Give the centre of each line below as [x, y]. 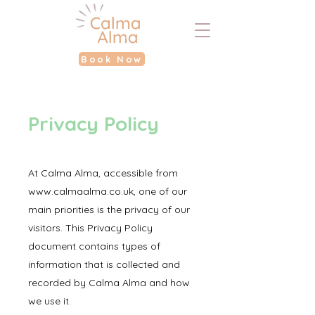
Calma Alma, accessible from [108, 173]
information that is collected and [104, 264]
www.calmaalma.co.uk [81, 191]
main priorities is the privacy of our [109, 210]
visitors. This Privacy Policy [90, 228]
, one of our [160, 191]
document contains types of [94, 246]
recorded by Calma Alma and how [109, 283]
